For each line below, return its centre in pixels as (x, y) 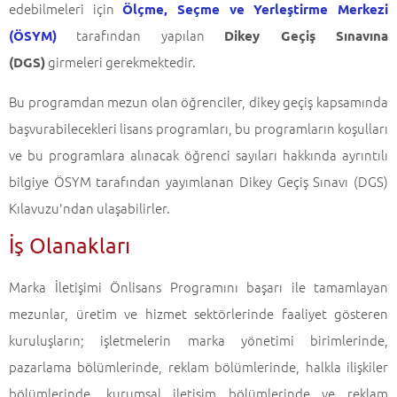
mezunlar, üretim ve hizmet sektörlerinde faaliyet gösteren (198, 313)
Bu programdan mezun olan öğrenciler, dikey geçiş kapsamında (198, 101)
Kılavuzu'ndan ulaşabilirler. (90, 208)
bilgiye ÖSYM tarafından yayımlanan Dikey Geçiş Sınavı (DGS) (198, 181)
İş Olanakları (70, 245)
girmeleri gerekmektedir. (121, 62)
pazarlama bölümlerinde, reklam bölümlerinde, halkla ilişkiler (198, 366)
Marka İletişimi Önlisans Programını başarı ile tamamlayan (198, 287)
